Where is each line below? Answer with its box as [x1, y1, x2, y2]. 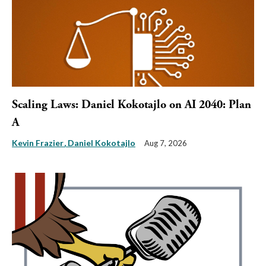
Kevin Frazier [12, 138, 65, 148]
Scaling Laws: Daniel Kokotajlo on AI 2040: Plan [12, 97, 251, 113]
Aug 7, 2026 [144, 138, 187, 148]
